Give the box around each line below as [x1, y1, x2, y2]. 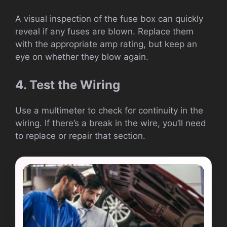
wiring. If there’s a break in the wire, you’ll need [15, 118, 206, 129]
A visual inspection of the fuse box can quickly [15, 13, 203, 24]
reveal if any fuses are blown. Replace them [15, 26, 194, 36]
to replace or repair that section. [15, 131, 145, 141]
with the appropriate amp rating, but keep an [15, 39, 197, 49]
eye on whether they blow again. [15, 51, 148, 62]
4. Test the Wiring [15, 78, 120, 93]
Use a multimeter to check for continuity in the [15, 105, 203, 116]
